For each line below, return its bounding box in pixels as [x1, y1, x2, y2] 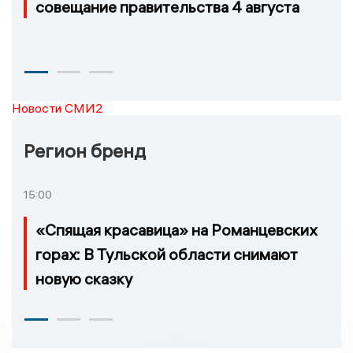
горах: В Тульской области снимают [35, 244, 298, 265]
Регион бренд [24, 139, 146, 163]
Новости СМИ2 [12, 100, 103, 117]
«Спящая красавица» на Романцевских [35, 220, 317, 240]
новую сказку [35, 269, 132, 289]
